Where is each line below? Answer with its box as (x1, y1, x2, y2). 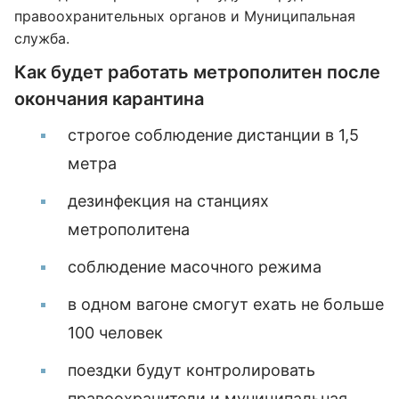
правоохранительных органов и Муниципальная (14, 7, 355, 25)
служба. (14, 29, 69, 47)
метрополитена (68, 220, 190, 239)
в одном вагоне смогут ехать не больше (68, 295, 384, 313)
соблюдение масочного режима (68, 257, 322, 276)
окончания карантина (14, 88, 204, 110)
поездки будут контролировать (68, 361, 315, 379)
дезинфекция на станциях (68, 191, 269, 210)
